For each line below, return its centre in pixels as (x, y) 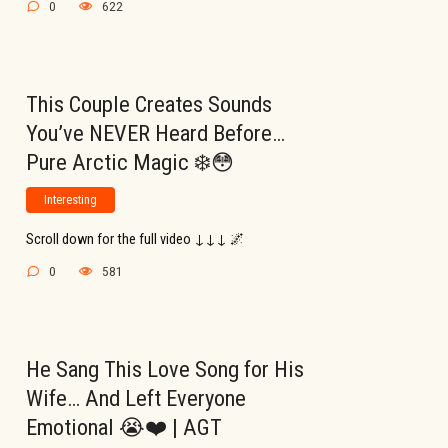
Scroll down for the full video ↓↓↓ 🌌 (135, 239)
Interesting (70, 200)
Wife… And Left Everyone (136, 398)
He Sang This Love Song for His (165, 369)
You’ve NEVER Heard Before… (155, 133)
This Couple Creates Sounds (149, 104)
